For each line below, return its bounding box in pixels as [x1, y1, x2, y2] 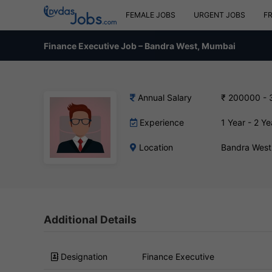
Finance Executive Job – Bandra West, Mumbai [44, 40, 236, 51]
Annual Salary [135, 92, 192, 103]
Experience [137, 117, 184, 127]
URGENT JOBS [194, 10, 245, 19]
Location [137, 142, 173, 152]
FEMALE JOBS [126, 10, 175, 19]
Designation [58, 251, 107, 262]
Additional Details [44, 213, 137, 226]
